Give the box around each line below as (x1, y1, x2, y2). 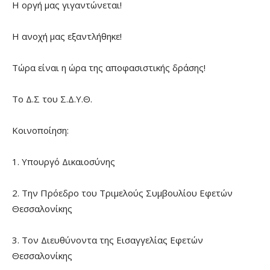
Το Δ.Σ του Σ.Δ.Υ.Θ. (12, 92, 92, 105)
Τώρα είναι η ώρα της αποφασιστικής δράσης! (12, 61, 206, 74)
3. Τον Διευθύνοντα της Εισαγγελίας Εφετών (12, 233, 203, 246)
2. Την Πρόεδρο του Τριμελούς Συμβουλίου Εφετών (12, 186, 233, 199)
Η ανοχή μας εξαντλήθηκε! (12, 30, 122, 42)
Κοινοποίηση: (12, 124, 69, 136)
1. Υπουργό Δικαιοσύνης (12, 155, 115, 168)
